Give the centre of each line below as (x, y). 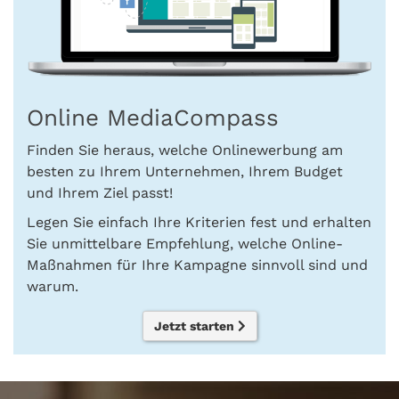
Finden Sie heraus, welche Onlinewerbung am (185, 150)
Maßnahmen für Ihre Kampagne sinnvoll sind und (197, 265)
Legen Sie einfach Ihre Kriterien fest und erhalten (199, 222)
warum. (53, 286)
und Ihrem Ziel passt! (100, 192)
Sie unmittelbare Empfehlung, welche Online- (185, 243)
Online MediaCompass (153, 117)
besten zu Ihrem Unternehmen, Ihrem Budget (185, 171)
